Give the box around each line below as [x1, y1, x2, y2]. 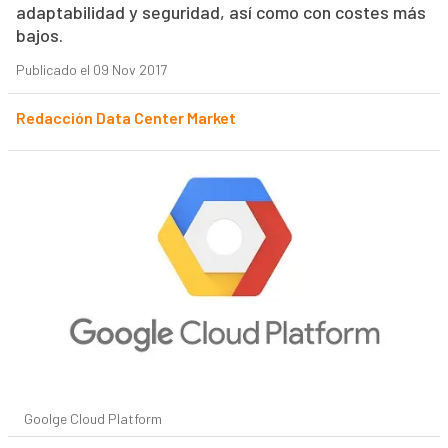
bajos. [15, 24, 63, 47]
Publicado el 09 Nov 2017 [15, 61, 167, 79]
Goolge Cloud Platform [23, 410, 162, 428]
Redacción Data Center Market [15, 108, 236, 128]
